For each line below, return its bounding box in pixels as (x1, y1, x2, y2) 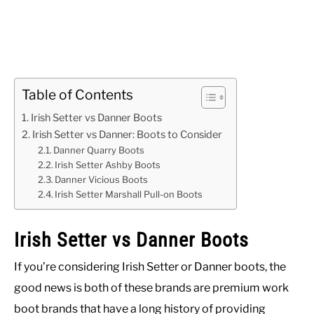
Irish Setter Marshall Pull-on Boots (55, 189, 203, 200)
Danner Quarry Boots (53, 144, 145, 156)
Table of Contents (22, 86, 133, 103)
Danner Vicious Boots (55, 174, 149, 185)
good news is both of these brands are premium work (14, 281, 289, 295)
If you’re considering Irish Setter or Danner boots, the (14, 260, 286, 274)
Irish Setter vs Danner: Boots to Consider (32, 128, 222, 141)
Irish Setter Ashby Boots (55, 159, 161, 170)
